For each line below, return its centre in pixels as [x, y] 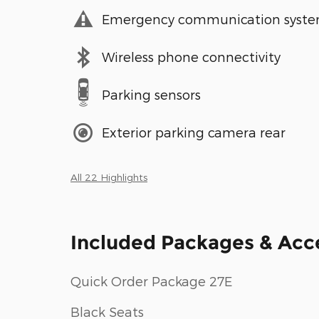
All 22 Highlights [109, 177]
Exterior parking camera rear [194, 132]
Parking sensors [151, 95]
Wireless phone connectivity [191, 57]
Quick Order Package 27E [151, 281]
